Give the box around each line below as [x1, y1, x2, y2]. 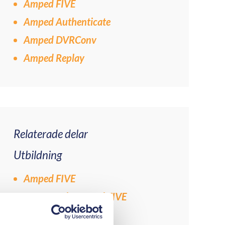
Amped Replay [23, 52, 84, 64]
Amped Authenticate [23, 16, 110, 28]
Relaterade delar [13, 127, 88, 141]
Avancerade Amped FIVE [23, 190, 127, 202]
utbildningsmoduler [23, 204, 106, 216]
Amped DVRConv [23, 34, 96, 46]
